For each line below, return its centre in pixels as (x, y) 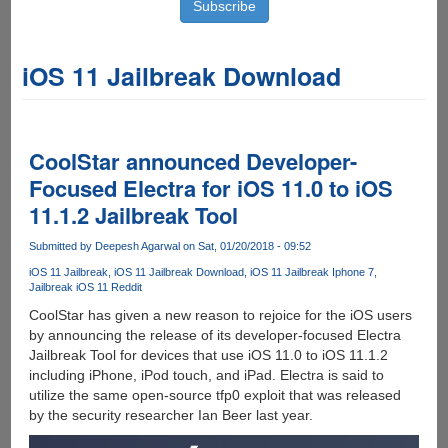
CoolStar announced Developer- (192, 161)
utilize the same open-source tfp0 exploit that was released (214, 395)
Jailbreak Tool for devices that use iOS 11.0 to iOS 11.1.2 (208, 355)
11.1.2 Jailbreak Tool (133, 215)
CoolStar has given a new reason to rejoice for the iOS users (220, 315)
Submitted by (61, 246)
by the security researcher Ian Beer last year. (170, 415)
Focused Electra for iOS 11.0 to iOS (210, 188)
